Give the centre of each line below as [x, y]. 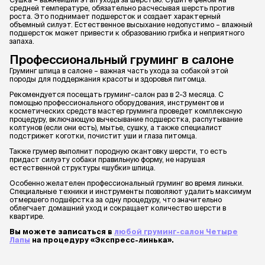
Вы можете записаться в [62, 231]
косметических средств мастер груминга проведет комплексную [126, 111]
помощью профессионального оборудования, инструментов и [117, 102]
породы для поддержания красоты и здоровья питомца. [108, 79]
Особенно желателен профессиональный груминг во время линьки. [127, 183]
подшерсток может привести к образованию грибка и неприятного [127, 33]
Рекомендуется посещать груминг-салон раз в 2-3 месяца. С [117, 94]
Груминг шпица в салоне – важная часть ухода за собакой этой [119, 70]
